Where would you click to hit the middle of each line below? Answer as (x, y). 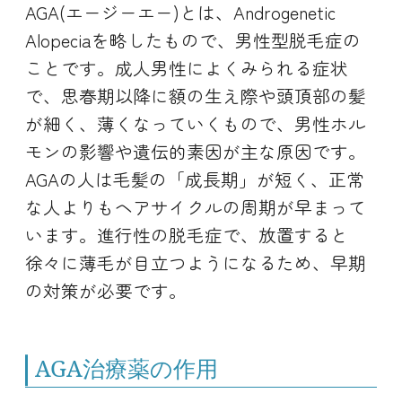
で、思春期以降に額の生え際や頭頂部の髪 (196, 95)
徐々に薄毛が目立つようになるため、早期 (196, 262)
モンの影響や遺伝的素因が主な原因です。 (196, 151)
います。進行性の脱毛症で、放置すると (187, 234)
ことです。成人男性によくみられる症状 (187, 67)
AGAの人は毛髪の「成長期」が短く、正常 (195, 179)
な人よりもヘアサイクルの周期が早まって (196, 206)
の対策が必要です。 (106, 290)
